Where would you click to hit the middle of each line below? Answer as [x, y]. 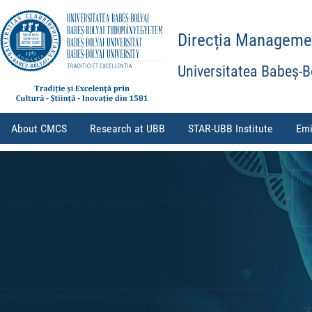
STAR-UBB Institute [230, 128]
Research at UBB [128, 128]
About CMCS [39, 128]
